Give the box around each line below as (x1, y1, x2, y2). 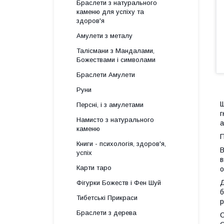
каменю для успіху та (76, 8, 144, 15)
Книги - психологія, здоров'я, (76, 140, 166, 147)
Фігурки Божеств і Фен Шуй (76, 179, 161, 186)
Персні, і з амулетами (76, 101, 143, 108)
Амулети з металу (76, 32, 132, 39)
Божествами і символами (76, 56, 155, 63)
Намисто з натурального (76, 116, 154, 123)
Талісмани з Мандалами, (76, 47, 154, 54)
